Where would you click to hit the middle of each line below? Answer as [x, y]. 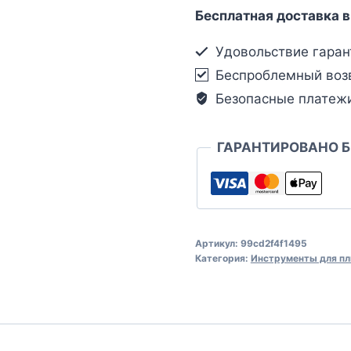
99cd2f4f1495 [273, 243]
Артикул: [217, 243]
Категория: [223, 258]
